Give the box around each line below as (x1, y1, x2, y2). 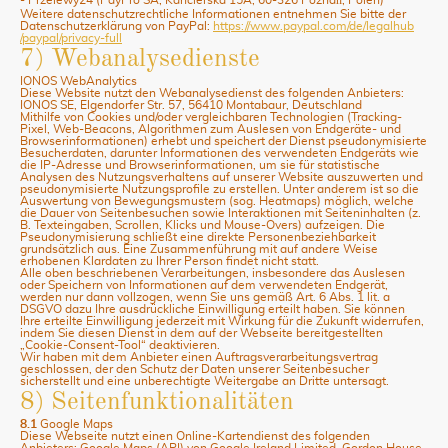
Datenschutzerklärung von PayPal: (20, 19, 213, 32)
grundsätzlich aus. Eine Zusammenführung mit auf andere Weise (20, 242, 378, 255)
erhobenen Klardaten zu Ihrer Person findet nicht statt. (20, 254, 319, 267)
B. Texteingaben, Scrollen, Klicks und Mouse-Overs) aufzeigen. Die (20, 218, 385, 231)
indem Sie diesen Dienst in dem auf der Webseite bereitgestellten (20, 326, 383, 339)
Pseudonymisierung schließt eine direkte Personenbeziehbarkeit (20, 230, 376, 243)
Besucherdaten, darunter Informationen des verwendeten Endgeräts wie (20, 146, 419, 159)
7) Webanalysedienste (20, 46, 260, 72)
